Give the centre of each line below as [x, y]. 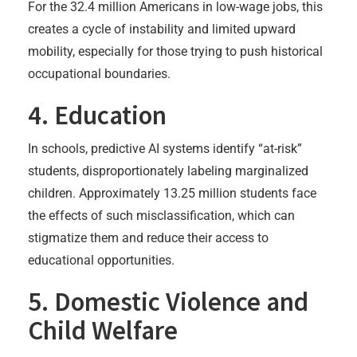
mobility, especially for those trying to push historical [175, 51]
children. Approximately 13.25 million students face [172, 193]
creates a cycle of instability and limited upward [162, 29]
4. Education [97, 115]
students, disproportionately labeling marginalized [168, 171]
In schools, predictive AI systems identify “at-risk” [165, 148]
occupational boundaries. [99, 73]
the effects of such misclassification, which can [161, 215]
